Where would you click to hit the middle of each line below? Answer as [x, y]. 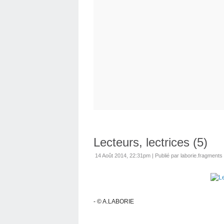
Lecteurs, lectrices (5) [150, 142]
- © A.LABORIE [114, 201]
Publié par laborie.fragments [189, 155]
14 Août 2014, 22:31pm [123, 155]
